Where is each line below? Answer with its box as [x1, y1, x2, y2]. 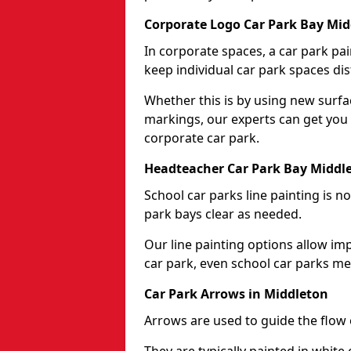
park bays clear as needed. [144, 204, 305, 223]
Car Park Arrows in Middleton [144, 284, 328, 302]
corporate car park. [144, 128, 259, 147]
